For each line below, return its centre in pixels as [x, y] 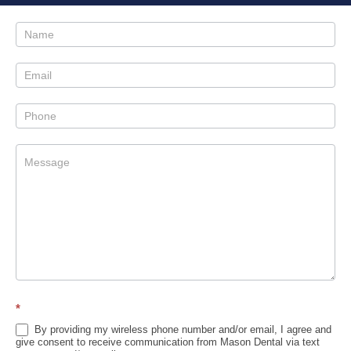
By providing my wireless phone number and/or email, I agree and [181, 329]
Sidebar [37, 83]
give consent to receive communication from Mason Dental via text [168, 342]
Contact [36, 33]
